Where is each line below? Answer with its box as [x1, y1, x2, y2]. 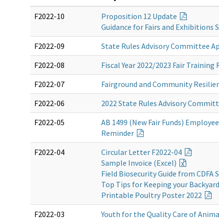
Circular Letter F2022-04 [101, 147, 183, 157]
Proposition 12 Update [101, 11, 178, 22]
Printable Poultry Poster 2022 [101, 190, 203, 200]
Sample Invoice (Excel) [101, 158, 178, 168]
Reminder [101, 128, 135, 138]
